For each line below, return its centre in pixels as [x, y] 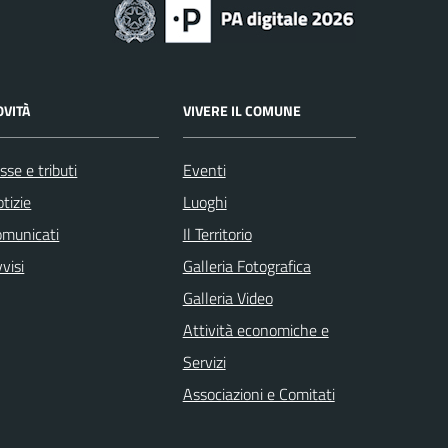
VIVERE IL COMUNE [241, 110]
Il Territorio [217, 233]
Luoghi [204, 201]
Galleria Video [227, 297]
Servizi [204, 361]
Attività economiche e [255, 329]
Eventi [204, 169]
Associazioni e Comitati [258, 393]
